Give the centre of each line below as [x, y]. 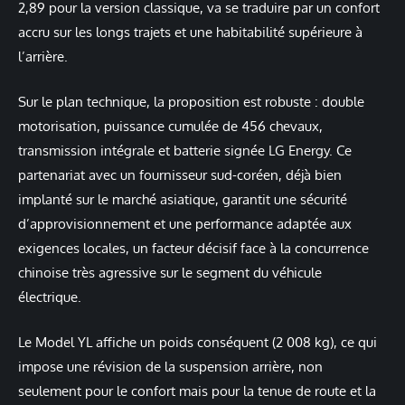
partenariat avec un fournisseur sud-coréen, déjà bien [180, 175]
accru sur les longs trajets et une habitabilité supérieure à [190, 33]
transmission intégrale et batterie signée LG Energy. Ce [185, 151]
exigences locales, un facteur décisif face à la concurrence [193, 249]
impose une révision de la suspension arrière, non [170, 367]
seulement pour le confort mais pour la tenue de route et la [197, 391]
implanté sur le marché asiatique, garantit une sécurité [183, 200]
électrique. [50, 297]
